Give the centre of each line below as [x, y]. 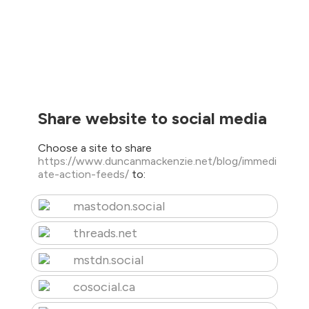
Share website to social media [152, 118]
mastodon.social [119, 207]
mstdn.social [108, 260]
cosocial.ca [104, 287]
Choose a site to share [94, 148]
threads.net [105, 233]
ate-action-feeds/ [84, 175]
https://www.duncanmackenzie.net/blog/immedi [157, 161]
